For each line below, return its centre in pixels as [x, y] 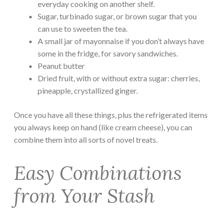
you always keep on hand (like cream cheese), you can [103, 127]
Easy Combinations [98, 173]
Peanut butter [61, 65]
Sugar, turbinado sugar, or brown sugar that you [117, 16]
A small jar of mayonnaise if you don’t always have [121, 41]
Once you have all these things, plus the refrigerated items [111, 114]
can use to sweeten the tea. [83, 28]
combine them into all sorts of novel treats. [86, 139]
